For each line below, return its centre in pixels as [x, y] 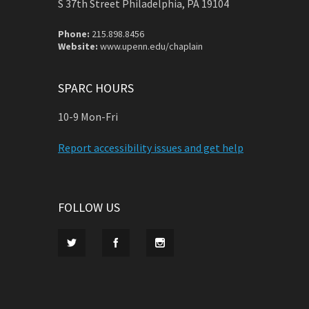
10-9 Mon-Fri [88, 116]
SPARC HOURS [96, 88]
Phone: [74, 33]
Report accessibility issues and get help [151, 147]
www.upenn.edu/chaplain [150, 46]
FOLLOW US [89, 207]
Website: [78, 46]
